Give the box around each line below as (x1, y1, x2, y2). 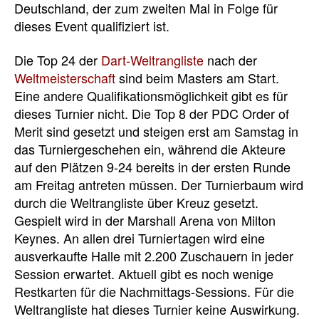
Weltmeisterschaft (14, 68, 115, 87)
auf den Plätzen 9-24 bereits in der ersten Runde (14, 157, 291, 176)
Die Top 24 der (14, 50, 101, 69)
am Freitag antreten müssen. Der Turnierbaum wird (14, 174, 303, 194)
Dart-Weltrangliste (101, 50, 204, 69)
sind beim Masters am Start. (115, 68, 279, 87)
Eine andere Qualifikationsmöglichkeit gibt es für (14, 85, 288, 105)
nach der (204, 50, 257, 69)
